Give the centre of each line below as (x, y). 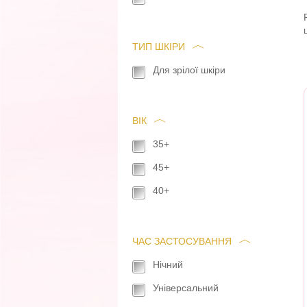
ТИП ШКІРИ (159, 47)
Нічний (168, 265)
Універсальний (186, 288)
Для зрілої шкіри (189, 70)
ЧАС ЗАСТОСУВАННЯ (182, 241)
